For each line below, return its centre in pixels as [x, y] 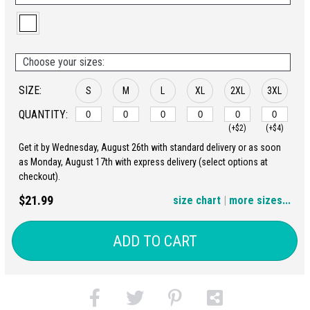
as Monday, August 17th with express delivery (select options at [143, 162]
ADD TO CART [155, 241]
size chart [197, 200]
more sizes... [260, 200]
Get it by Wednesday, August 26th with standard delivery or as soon [150, 147]
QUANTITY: [43, 115]
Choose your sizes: [64, 62]
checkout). [39, 176]
